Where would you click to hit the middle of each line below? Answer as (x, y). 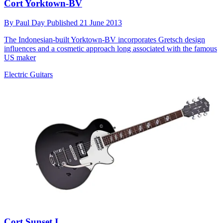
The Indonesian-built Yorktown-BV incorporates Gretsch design (105, 39)
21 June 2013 (101, 22)
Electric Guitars (28, 74)
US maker (20, 57)
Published (63, 22)
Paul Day (31, 22)
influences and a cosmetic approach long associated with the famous (111, 48)
